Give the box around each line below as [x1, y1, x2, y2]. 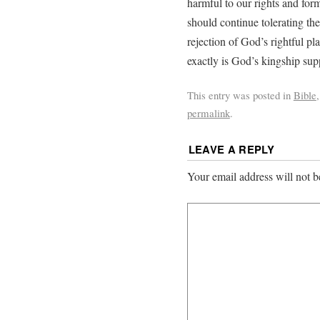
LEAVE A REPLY [188, 141, 275, 158]
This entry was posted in [186, 88, 294, 103]
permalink [186, 106, 230, 121]
